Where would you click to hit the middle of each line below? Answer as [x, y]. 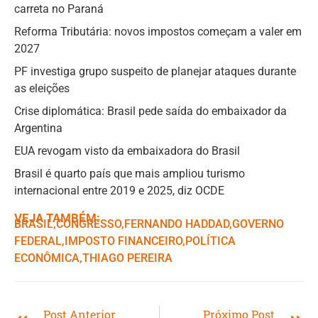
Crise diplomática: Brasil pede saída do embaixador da [150, 111]
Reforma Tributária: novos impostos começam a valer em [158, 31]
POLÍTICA [210, 241]
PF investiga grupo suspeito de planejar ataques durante [155, 71]
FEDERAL [38, 241]
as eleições [42, 88]
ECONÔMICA [47, 258]
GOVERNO [258, 224]
